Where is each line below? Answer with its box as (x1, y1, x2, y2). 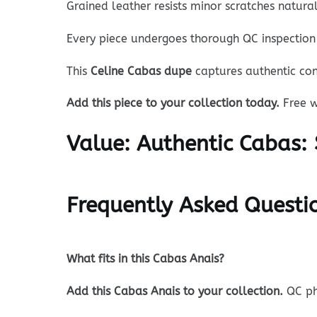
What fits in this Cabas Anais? (66, 252, 224, 266)
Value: (66, 131, 130, 157)
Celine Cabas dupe (90, 64, 192, 78)
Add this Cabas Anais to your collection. (66, 284, 283, 298)
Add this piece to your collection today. (66, 96, 279, 110)
